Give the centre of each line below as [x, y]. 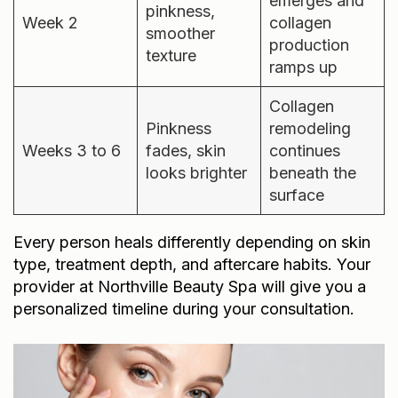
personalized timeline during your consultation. [184, 308]
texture [171, 55]
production [309, 44]
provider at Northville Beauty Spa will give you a [190, 286]
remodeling [310, 128]
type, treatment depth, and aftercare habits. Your [192, 264]
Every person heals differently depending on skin [192, 242]
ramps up [303, 67]
